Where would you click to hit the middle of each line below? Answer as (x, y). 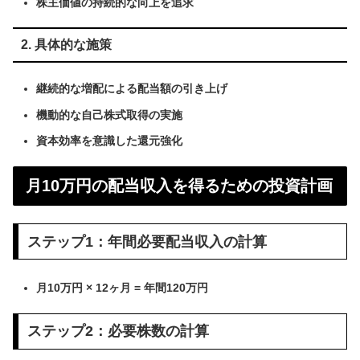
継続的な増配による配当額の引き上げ (131, 88)
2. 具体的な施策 (66, 44)
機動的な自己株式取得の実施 (109, 115)
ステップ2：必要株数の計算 (118, 331)
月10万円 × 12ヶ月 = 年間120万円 (122, 287)
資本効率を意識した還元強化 (109, 141)
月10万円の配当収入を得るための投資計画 (179, 186)
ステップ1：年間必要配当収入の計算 (147, 241)
